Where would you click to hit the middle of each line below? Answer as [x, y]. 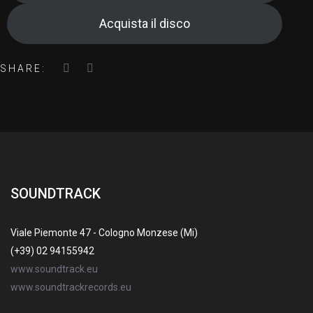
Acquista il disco [144, 23]
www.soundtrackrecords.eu [71, 287]
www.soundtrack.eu [54, 269]
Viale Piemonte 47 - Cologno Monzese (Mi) [104, 233]
